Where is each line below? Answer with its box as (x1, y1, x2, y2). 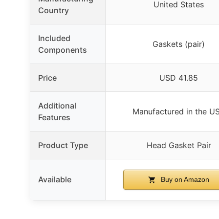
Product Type (38, 140, 88, 150)
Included (38, 33, 70, 43)
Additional (38, 100, 76, 110)
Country (38, 5, 69, 15)
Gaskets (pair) (153, 39, 205, 49)
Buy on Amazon (159, 175, 209, 183)
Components (38, 44, 87, 55)
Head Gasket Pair (146, 140, 211, 150)
